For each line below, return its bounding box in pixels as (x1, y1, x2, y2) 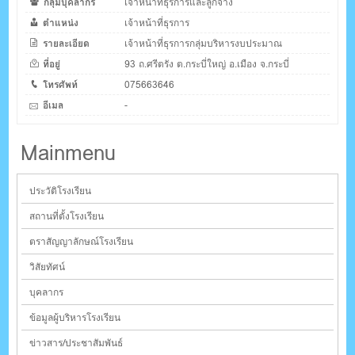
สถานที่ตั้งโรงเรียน (29, 208, 105, 224)
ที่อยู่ (43, 56, 61, 72)
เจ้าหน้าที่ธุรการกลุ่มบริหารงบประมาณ (124, 36, 283, 52)
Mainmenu (21, 136, 116, 170)
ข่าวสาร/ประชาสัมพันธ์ (29, 335, 124, 351)
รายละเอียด (43, 36, 90, 52)
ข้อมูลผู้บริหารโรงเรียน (29, 310, 121, 326)
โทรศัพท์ (43, 77, 78, 93)
